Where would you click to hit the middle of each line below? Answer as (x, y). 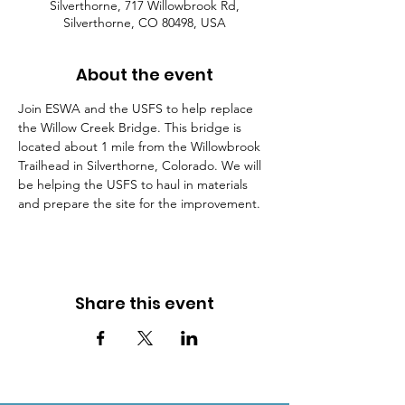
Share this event (145, 303)
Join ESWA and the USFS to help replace (137, 108)
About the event (145, 75)
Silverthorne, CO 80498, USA (145, 23)
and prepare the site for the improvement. (139, 203)
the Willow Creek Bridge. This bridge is (132, 127)
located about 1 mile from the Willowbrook (141, 146)
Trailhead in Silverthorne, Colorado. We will (141, 165)
